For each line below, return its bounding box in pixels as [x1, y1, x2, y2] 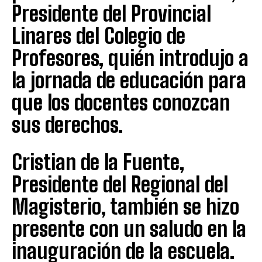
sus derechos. [12, 112, 123, 137]
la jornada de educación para [12, 67, 246, 93]
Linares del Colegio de [12, 23, 185, 49]
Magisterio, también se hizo [12, 194, 239, 219]
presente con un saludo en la [12, 216, 246, 242]
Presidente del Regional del [12, 171, 228, 197]
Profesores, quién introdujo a [12, 45, 249, 71]
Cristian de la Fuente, [12, 149, 184, 175]
